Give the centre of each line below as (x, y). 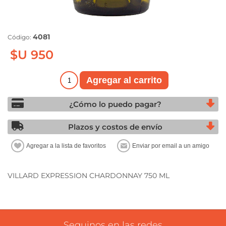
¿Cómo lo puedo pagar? (115, 104)
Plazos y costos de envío (115, 127)
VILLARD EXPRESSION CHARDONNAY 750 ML (89, 176)
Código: (19, 37)
